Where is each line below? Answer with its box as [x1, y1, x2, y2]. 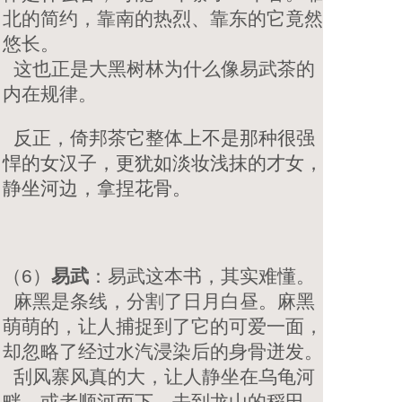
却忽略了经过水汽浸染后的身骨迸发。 [3, 340, 323, 362]
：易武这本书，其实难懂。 [89, 265, 315, 286]
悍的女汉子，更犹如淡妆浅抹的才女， [3, 152, 323, 173]
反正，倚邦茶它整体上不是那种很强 [3, 127, 315, 148]
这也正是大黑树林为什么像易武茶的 [3, 57, 315, 79]
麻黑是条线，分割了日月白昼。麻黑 [3, 290, 315, 311]
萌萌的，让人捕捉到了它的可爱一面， [3, 315, 323, 336]
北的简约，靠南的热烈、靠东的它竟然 [3, 7, 323, 29]
